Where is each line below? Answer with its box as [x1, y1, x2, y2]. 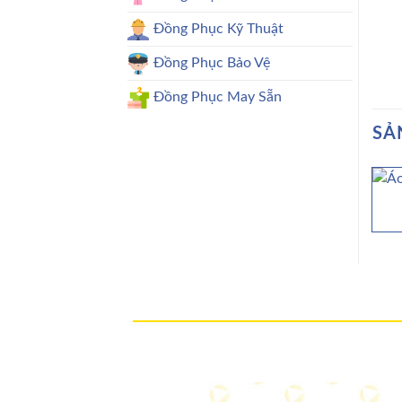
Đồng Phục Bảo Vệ [153, 55, 270, 70]
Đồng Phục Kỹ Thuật [153, 21, 284, 36]
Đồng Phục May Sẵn [153, 89, 282, 104]
